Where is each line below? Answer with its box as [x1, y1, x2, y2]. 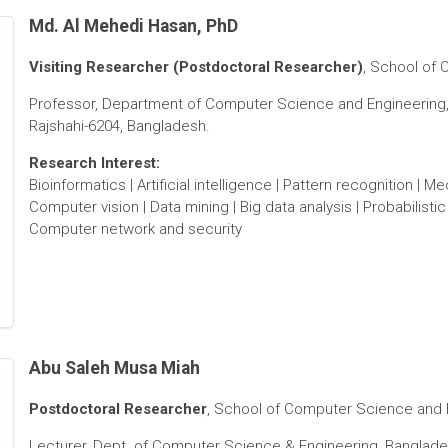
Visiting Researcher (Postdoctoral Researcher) [28, 58, 363, 77]
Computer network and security [28, 220, 242, 239]
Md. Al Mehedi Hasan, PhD [28, 16, 238, 37]
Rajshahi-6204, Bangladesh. [28, 117, 210, 136]
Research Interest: [28, 154, 160, 173]
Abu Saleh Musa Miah [28, 358, 200, 379]
